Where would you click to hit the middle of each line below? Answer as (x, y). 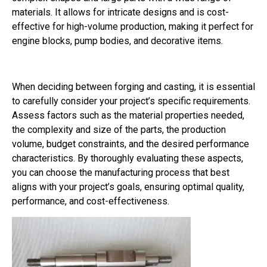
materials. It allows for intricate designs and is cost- (120, 13)
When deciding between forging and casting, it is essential (133, 86)
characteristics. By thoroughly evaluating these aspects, (128, 158)
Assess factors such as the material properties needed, (128, 115)
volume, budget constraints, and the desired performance (131, 144)
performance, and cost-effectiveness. (91, 201)
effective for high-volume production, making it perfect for (133, 27)
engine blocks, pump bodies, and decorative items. (117, 41)
